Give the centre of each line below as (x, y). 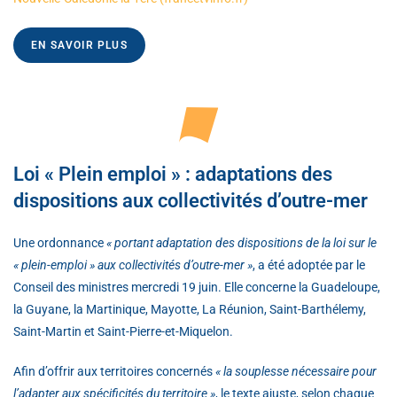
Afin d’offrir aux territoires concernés (114, 371)
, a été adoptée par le (309, 265)
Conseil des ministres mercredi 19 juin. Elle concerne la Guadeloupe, (197, 287)
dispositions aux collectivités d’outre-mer (191, 200)
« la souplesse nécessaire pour (296, 371)
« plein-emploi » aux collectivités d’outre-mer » (133, 265)
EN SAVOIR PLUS (79, 45)
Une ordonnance (60, 242)
